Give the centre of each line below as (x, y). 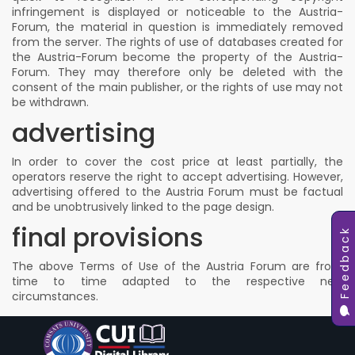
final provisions (108, 237)
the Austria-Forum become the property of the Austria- (177, 57)
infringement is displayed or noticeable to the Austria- (177, 12)
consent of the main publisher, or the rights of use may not (177, 87)
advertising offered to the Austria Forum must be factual (177, 192)
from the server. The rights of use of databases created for (177, 42)
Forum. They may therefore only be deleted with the (177, 72)
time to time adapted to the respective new (177, 281)
